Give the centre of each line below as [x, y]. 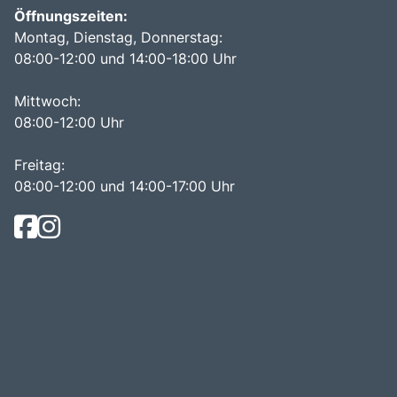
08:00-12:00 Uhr [69, 122]
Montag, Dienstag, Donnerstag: [118, 37]
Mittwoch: [50, 101]
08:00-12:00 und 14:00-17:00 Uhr [125, 186]
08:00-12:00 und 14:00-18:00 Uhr [125, 58]
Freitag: [39, 164]
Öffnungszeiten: [71, 16]
